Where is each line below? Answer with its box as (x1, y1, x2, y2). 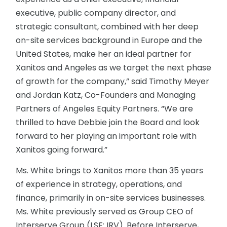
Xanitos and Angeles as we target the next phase (16, 61, 211, 73)
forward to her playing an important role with (16, 130, 197, 142)
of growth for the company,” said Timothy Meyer (16, 75, 209, 87)
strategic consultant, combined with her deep (16, 20, 199, 32)
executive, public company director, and (16, 7, 176, 19)
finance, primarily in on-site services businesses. (16, 192, 206, 204)
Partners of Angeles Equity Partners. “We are (16, 102, 193, 115)
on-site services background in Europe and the (16, 34, 202, 46)
